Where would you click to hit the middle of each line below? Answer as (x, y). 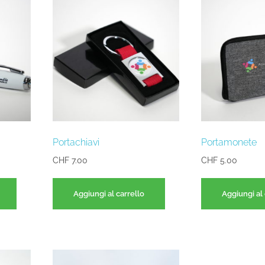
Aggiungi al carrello (109, 193)
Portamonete (229, 142)
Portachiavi (76, 142)
